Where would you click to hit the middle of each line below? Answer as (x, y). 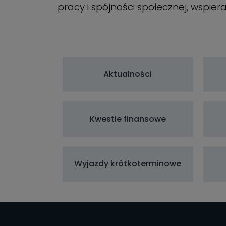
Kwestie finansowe (128, 119)
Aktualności (128, 74)
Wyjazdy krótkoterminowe (128, 163)
